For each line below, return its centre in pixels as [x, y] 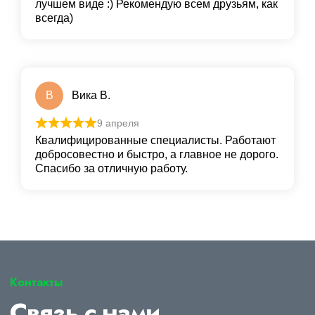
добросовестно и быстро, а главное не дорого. [157, 154]
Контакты [36, 282]
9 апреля [118, 123]
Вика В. [91, 96]
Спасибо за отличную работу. [111, 168]
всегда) [54, 18]
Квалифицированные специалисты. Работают [155, 140]
